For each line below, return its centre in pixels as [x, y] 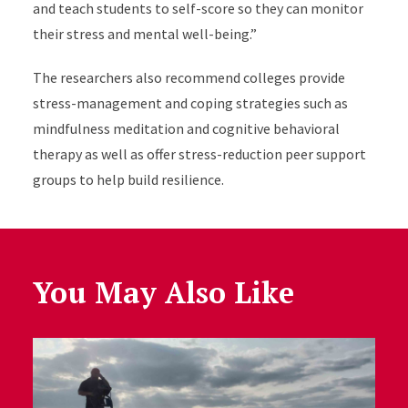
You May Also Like [163, 292]
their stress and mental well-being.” [144, 34]
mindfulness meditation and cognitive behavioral [186, 128]
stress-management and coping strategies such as [190, 103]
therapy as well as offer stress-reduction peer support [199, 154]
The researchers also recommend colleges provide [189, 77]
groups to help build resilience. [128, 179]
